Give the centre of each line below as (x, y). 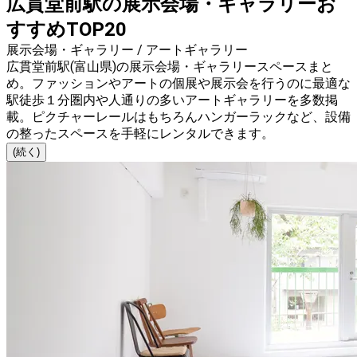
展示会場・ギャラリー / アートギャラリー (127, 50)
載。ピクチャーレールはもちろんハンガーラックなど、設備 (178, 117)
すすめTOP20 (67, 30)
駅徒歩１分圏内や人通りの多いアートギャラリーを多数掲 (172, 100)
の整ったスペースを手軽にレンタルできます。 (140, 134)
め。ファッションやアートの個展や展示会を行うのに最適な (178, 84)
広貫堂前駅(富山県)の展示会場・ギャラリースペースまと (170, 67)
